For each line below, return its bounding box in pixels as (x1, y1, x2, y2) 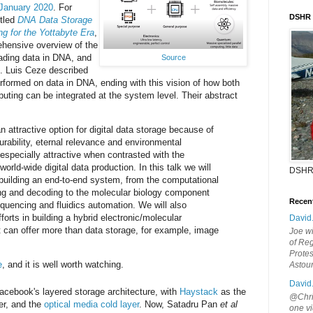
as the (218, 286, 246, 298)
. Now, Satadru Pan (139, 299, 220, 310)
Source (161, 53, 186, 62)
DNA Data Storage (17, 15, 92, 26)
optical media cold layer (44, 299, 139, 310)
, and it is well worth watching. (2, 259, 124, 270)
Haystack (180, 286, 218, 298)
